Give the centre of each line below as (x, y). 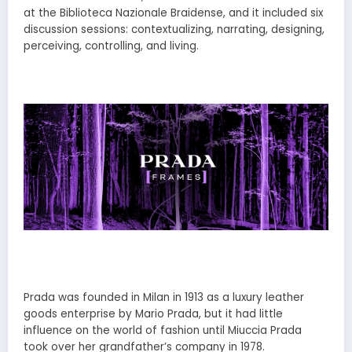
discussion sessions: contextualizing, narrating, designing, (174, 29)
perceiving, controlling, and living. (111, 46)
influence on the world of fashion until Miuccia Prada (163, 330)
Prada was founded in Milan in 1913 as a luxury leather (164, 297)
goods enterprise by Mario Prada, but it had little (153, 313)
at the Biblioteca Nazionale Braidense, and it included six (173, 13)
